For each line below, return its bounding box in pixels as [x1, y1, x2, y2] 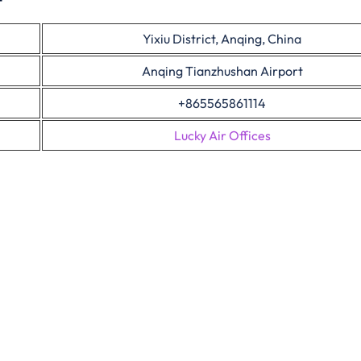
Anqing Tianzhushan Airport [141, 63, 303, 79]
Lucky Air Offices [173, 127, 271, 143]
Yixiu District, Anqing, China [143, 31, 301, 47]
